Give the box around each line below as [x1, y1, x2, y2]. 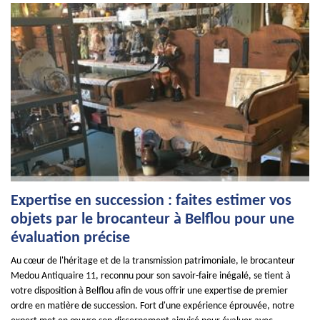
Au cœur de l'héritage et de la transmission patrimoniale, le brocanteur [11, 256, 295, 266]
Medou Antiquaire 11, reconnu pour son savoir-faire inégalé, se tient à [11, 271, 291, 281]
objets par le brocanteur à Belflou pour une [11, 211, 294, 228]
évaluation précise [11, 230, 130, 246]
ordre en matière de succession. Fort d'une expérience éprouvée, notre [11, 301, 294, 311]
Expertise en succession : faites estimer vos [11, 193, 291, 209]
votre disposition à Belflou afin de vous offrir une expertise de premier [11, 286, 288, 296]
